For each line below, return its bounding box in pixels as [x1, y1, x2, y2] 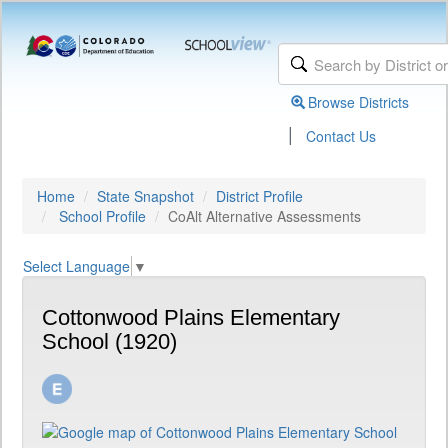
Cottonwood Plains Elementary [42, 305, 340, 331]
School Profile [59, 206, 146, 226]
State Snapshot [97, 186, 194, 206]
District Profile [216, 186, 303, 206]
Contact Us [306, 126, 377, 146]
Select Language [23, 256, 130, 277]
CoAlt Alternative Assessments [168, 206, 361, 226]
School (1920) [42, 329, 177, 355]
